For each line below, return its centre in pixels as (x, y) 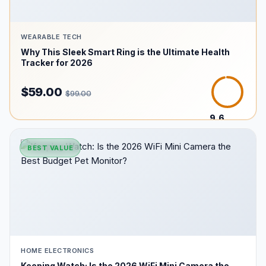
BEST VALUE (50, 148)
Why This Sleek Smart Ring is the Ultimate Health (125, 52)
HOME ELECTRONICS (57, 251)
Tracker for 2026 (57, 63)
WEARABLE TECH (51, 37)
